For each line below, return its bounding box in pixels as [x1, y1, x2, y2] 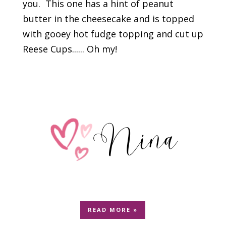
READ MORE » [88, 206, 138, 214]
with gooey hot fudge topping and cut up [22, 28, 203, 40]
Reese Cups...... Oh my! [22, 43, 117, 55]
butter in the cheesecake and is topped [22, 13, 194, 25]
